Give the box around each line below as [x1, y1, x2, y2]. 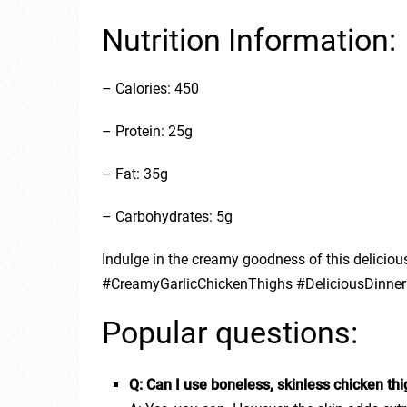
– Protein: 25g [102, 123, 193, 140]
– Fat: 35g [102, 165, 168, 183]
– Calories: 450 [102, 80, 199, 97]
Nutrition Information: [102, 22, 396, 58]
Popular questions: [102, 314, 358, 351]
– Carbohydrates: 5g [102, 208, 233, 225]
